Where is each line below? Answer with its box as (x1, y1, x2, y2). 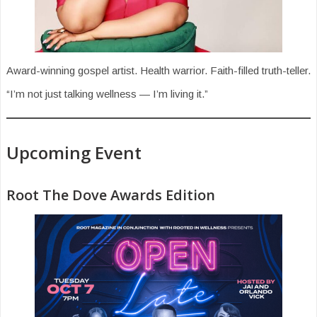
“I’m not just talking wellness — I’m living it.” (6, 88, 208, 100)
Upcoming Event (6, 141, 142, 165)
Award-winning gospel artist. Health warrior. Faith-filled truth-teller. (6, 64, 311, 77)
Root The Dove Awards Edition (6, 185, 215, 205)
